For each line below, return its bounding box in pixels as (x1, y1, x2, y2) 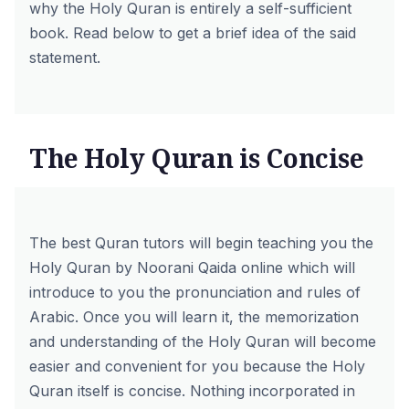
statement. (29, 48, 100, 67)
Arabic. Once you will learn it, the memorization (29, 308, 359, 326)
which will (288, 258, 355, 277)
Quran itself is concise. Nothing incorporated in (29, 382, 355, 400)
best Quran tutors (61, 234, 184, 252)
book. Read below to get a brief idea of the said (29, 24, 356, 42)
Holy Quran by (29, 258, 137, 277)
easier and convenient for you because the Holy (29, 357, 365, 375)
